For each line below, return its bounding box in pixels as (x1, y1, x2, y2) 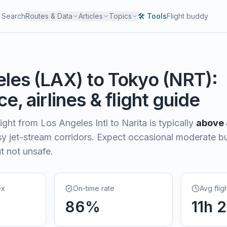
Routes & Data (25, 12, 73, 20)
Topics (109, 12, 132, 20)
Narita (122, 118, 147, 128)
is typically (147, 118, 194, 128)
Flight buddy (167, 12, 209, 20)
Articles (79, 12, 103, 20)
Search (2, 12, 26, 20)
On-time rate (72, 184, 115, 193)
